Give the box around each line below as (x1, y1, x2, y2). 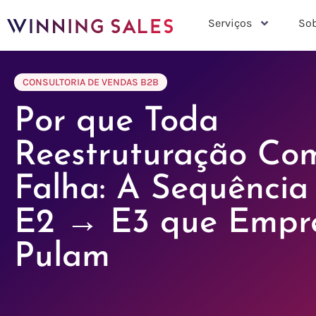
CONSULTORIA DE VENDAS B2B (23, 76, 159, 88)
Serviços (207, 16, 252, 30)
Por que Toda (14, 105, 219, 139)
